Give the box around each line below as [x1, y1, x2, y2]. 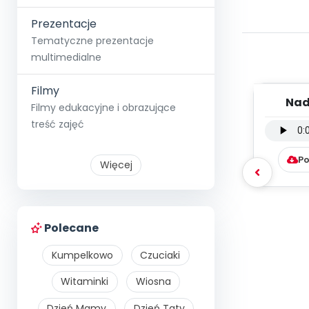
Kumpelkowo [51, 248, 113, 262]
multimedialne [31, 50, 101, 64]
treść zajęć [31, 117, 84, 131]
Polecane [42, 219, 99, 236]
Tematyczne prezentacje [31, 34, 154, 48]
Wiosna [135, 275, 171, 289]
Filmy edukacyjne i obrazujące [31, 101, 176, 114]
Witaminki [61, 275, 109, 289]
